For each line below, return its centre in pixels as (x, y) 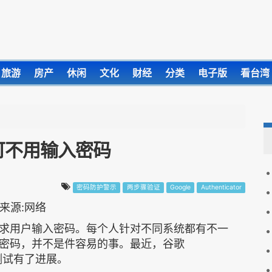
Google (181, 187)
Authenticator (221, 187)
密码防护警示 (96, 187)
